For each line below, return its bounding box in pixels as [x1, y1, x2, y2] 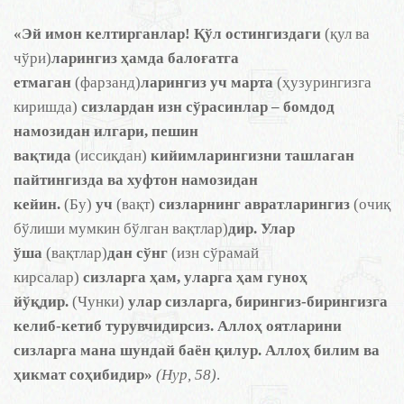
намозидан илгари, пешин [14, 123, 198, 140]
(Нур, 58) [156, 366, 216, 383]
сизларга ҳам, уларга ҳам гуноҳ [79, 269, 308, 286]
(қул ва [325, 25, 370, 42]
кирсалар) [14, 269, 79, 286]
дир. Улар [228, 220, 295, 237]
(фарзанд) [75, 74, 141, 91]
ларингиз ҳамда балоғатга [51, 50, 239, 67]
